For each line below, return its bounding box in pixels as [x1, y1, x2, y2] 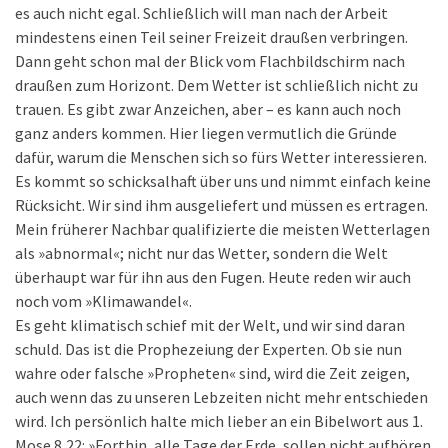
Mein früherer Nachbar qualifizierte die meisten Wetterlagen [15, 219, 430, 239]
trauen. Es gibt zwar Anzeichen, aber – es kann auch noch [15, 99, 401, 119]
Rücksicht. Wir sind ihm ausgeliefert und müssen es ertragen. [15, 195, 428, 215]
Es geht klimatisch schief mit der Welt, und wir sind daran [15, 315, 405, 335]
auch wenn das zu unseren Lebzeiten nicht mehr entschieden [15, 387, 428, 407]
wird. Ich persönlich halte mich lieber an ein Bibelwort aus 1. [15, 411, 423, 431]
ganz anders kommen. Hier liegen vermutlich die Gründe [15, 123, 397, 143]
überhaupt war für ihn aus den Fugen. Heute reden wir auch [15, 267, 411, 287]
